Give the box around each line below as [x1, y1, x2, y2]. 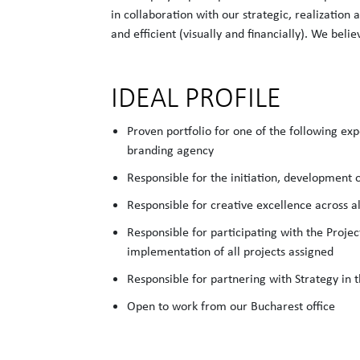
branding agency [127, 141, 215, 158]
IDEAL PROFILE [111, 80, 282, 115]
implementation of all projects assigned [127, 243, 334, 260]
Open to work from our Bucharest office [127, 297, 336, 314]
